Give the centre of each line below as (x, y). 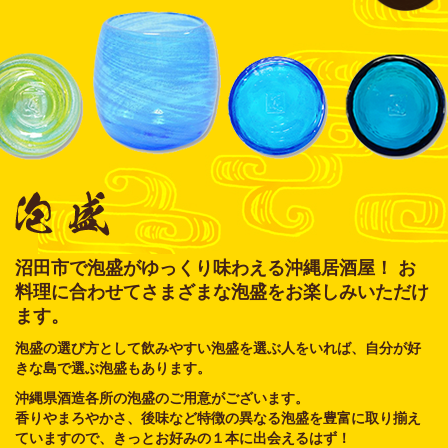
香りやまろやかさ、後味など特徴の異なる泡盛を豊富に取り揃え (218, 418)
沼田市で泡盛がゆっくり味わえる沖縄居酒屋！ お (215, 268)
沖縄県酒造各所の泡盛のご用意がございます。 (162, 398)
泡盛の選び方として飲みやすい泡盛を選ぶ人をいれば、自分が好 (218, 348)
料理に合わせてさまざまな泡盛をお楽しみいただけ (222, 292)
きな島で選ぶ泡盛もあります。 (113, 368)
